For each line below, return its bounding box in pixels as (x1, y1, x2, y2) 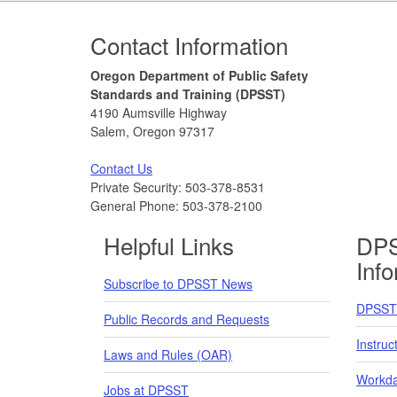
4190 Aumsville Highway (90, 103, 227, 121)
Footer (90, 9, 166, 48)
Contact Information (90, 27, 288, 61)
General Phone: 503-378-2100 (90, 196, 262, 214)
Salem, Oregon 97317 (90, 121, 214, 140)
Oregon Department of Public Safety (90, 66, 308, 84)
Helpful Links (104, 228, 234, 261)
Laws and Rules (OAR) (104, 345, 232, 363)
